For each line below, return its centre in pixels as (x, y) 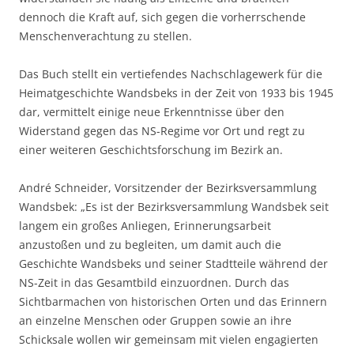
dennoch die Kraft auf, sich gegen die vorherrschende (162, 17)
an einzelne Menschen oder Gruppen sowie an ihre (155, 321)
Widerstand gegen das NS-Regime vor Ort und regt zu (162, 131)
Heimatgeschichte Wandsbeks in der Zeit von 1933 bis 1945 (176, 93)
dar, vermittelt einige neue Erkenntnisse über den (152, 112)
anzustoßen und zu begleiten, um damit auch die (150, 245)
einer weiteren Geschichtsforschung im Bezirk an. (151, 150)
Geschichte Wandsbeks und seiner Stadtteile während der (173, 264)
